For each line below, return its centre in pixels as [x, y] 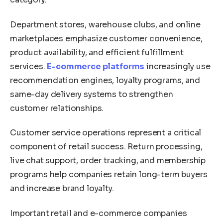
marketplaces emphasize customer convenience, [106, 38]
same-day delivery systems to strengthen [92, 94]
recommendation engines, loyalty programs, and [105, 80]
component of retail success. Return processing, [106, 147]
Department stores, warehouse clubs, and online [105, 24]
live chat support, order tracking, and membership [108, 161]
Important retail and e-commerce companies [99, 213]
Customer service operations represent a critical [106, 133]
